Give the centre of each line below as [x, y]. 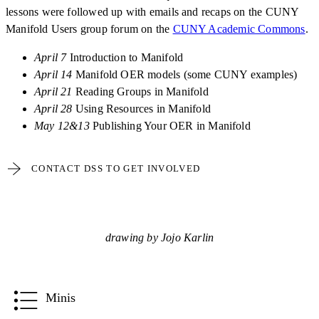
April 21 [53, 91]
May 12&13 [62, 125]
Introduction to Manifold [125, 57]
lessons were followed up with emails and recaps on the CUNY [152, 11]
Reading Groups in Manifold [140, 91]
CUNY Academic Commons [239, 28]
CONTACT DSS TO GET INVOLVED [116, 168]
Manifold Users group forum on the [89, 28]
